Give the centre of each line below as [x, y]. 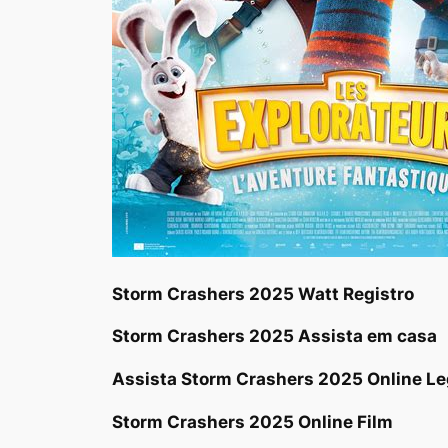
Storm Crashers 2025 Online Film [252, 421]
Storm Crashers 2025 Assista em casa [274, 336]
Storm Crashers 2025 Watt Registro [263, 293]
